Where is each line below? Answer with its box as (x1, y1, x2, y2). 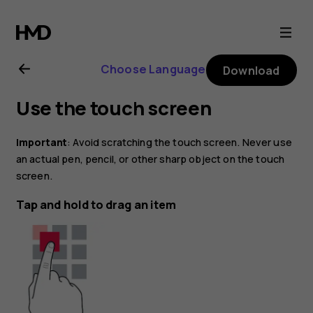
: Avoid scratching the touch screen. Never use (67, 135, 292, 149)
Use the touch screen (15, 95, 212, 122)
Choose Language (100, 61, 206, 77)
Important (15, 135, 68, 149)
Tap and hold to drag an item (15, 197, 177, 213)
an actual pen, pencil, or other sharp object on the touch (15, 152, 285, 166)
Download (223, 62, 280, 78)
